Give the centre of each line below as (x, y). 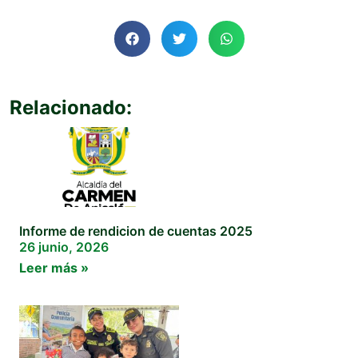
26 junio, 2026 (64, 247)
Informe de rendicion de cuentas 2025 (136, 231)
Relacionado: (71, 108)
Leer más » (54, 268)
